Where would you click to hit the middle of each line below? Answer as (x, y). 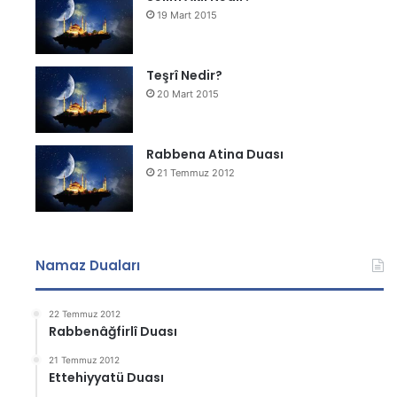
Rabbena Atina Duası (215, 154)
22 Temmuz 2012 (85, 314)
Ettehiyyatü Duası (107, 378)
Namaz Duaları (88, 265)
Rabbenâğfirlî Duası (113, 331)
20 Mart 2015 (188, 94)
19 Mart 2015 (187, 15)
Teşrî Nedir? (185, 75)
